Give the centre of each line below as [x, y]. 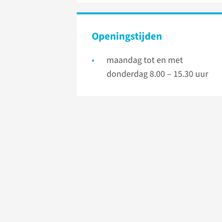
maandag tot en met [145, 60]
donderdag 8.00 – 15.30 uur [157, 74]
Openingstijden [127, 36]
